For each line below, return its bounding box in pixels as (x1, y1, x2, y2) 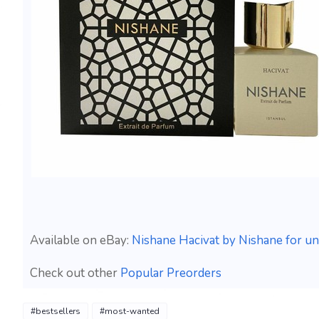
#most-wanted (100, 305, 159, 317)
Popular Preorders (120, 265, 221, 281)
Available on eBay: (30, 232, 132, 249)
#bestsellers (31, 305, 80, 317)
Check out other (30, 265, 120, 281)
